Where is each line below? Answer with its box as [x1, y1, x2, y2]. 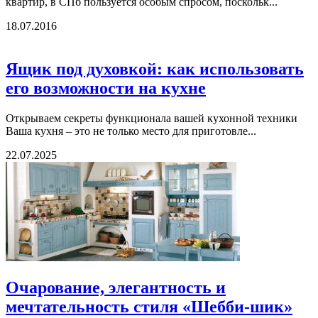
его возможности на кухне [6, 79, 206, 98]
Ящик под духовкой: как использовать [6, 60, 304, 79]
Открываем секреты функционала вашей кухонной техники [6, 112, 297, 125]
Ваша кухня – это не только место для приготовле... [6, 125, 256, 138]
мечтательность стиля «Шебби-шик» [6, 297, 292, 317]
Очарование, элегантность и [6, 278, 226, 297]
